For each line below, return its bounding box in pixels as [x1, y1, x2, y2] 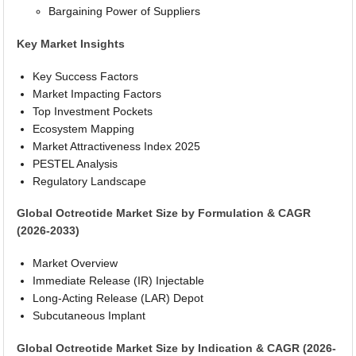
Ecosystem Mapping [33, 122, 135, 135]
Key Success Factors [33, 69, 139, 83]
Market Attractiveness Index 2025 [33, 139, 201, 153]
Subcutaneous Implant [33, 308, 146, 322]
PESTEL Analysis [33, 157, 118, 170]
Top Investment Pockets [33, 104, 153, 118]
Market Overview [33, 256, 118, 269]
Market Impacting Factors [33, 87, 162, 100]
